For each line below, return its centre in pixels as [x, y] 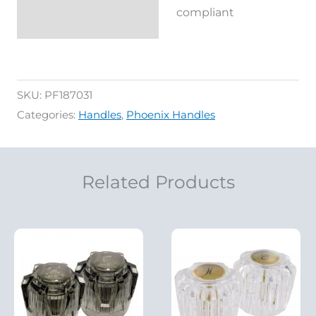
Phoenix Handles [171, 115]
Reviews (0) [61, 10]
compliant [205, 12]
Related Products [158, 182]
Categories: [48, 115]
